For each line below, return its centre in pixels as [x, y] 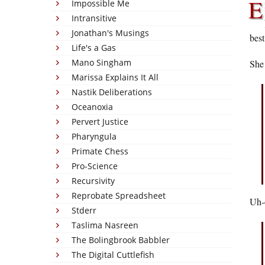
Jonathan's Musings [110, 33]
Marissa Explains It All [115, 77]
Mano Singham [101, 62]
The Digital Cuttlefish [113, 255]
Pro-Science [95, 166]
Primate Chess [100, 151]
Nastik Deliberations [112, 92]
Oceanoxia [92, 107]
